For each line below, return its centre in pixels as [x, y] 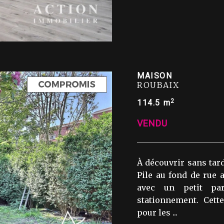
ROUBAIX [158, 85]
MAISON [155, 76]
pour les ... [157, 212]
